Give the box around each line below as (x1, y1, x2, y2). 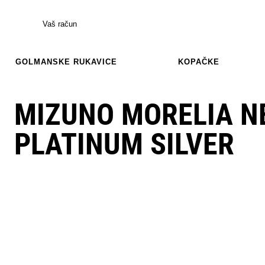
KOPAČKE (178, 57, 219, 66)
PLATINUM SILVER (14, 127, 234, 161)
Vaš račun (43, 19, 77, 28)
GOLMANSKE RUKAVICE (15, 57, 117, 66)
